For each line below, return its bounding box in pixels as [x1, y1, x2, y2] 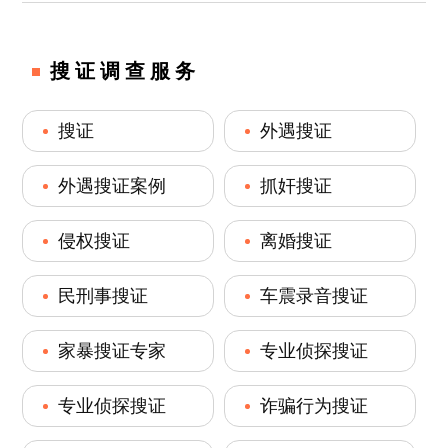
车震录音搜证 [260, 285, 368, 306]
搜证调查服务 [50, 59, 201, 82]
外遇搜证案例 [58, 175, 167, 196]
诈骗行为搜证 [260, 395, 368, 416]
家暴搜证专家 [58, 340, 167, 361]
